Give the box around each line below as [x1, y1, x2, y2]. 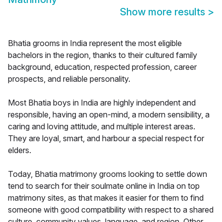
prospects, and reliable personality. [8, 74, 130, 84]
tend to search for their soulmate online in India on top [8, 181, 200, 191]
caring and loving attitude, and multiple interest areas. [8, 121, 195, 132]
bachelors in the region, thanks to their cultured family [8, 50, 197, 60]
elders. [8, 145, 31, 156]
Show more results [120, 6, 208, 18]
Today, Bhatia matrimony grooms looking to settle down [8, 169, 207, 179]
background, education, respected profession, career [8, 62, 197, 72]
